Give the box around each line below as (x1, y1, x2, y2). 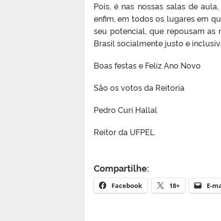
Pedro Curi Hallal (94, 104, 157, 115)
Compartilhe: (94, 161, 149, 174)
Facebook (111, 181, 142, 190)
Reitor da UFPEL (94, 126, 154, 137)
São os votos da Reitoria (94, 81, 184, 93)
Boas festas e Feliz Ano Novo (94, 59, 201, 71)
